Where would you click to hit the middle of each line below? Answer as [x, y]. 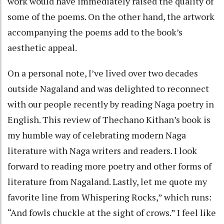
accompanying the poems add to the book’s [95, 32]
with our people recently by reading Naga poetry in [111, 104]
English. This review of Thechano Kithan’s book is [109, 119]
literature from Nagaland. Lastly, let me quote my [107, 181]
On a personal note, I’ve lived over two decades [103, 73]
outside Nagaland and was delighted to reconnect [108, 88]
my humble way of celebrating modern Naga [97, 135]
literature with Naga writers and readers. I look [102, 150]
